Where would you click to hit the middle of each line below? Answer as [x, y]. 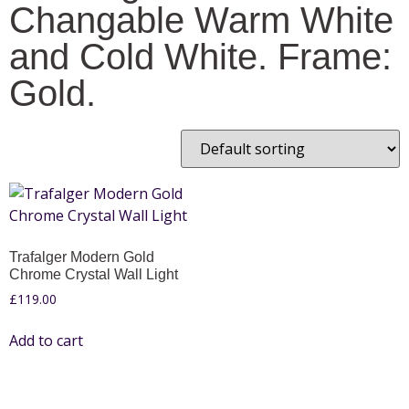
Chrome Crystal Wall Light [94, 274]
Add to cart [46, 340]
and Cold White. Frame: [200, 57]
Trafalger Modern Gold [82, 257]
